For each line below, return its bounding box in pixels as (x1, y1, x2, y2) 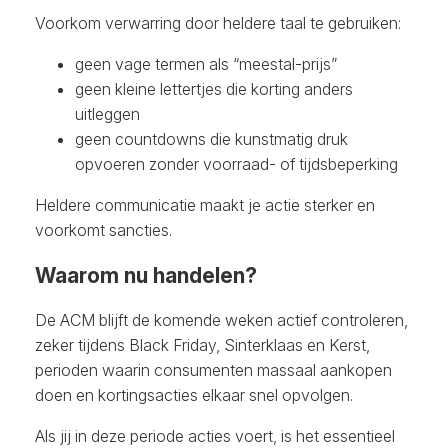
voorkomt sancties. (35, 220, 172, 241)
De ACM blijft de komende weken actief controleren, (35, 310, 408, 331)
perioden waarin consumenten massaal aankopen (35, 360, 392, 381)
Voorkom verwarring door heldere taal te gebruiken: (35, 13, 401, 34)
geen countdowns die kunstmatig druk (75, 129, 348, 150)
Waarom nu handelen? (35, 263, 257, 289)
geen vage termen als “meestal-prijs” (75, 54, 337, 75)
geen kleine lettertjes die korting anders (75, 79, 353, 100)
